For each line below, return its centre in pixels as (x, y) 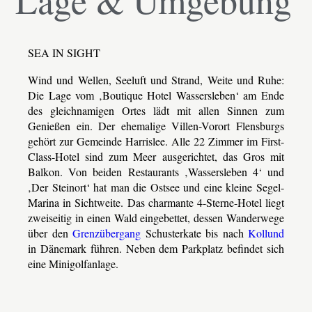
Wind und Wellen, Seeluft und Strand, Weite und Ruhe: (156, 80)
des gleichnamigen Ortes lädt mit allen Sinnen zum (156, 110)
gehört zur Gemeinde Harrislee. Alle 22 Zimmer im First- (156, 141)
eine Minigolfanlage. (73, 264)
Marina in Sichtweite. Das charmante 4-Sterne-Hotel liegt (156, 202)
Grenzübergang (107, 233)
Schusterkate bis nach (194, 233)
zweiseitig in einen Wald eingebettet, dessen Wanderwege (156, 218)
